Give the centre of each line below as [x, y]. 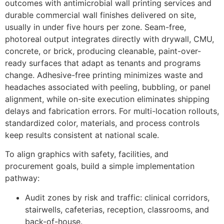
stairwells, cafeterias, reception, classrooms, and [117, 209]
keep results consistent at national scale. [82, 135]
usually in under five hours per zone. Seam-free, [95, 27]
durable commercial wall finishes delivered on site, [100, 15]
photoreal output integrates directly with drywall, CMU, [109, 39]
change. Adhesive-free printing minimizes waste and [104, 75]
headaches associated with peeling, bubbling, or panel [108, 87]
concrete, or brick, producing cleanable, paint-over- [103, 51]
